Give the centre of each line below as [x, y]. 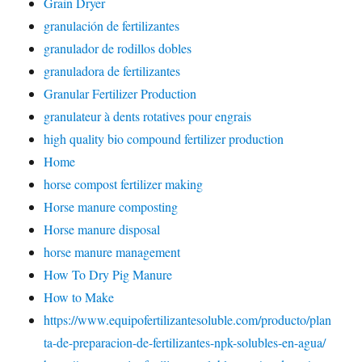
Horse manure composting [111, 206]
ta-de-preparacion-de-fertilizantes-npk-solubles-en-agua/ [185, 342]
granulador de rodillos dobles [118, 48]
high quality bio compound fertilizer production [164, 139]
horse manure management [112, 252]
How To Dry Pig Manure [108, 274]
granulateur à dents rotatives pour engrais [148, 116]
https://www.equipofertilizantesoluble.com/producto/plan [188, 320]
